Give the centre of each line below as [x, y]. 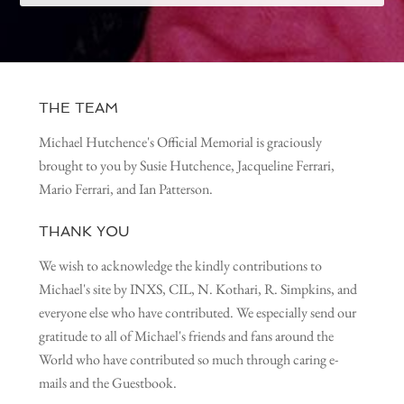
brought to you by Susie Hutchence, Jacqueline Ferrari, [186, 165]
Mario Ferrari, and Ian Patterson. [125, 189]
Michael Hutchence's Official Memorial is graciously [180, 142]
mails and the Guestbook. [107, 383]
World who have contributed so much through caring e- [188, 359]
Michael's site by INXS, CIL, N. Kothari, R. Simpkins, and [197, 289]
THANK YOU [83, 231]
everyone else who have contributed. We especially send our [197, 312]
